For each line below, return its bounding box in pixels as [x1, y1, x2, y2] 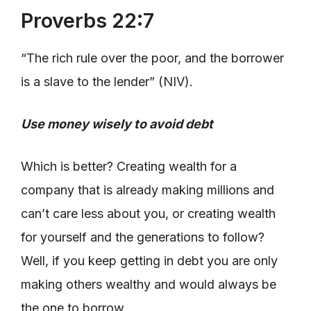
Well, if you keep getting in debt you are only [21, 253, 278, 268]
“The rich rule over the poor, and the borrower [21, 50, 284, 65]
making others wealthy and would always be [21, 276, 276, 292]
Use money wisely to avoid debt [21, 116, 213, 131]
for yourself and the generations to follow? [21, 229, 264, 244]
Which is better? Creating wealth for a [21, 158, 237, 174]
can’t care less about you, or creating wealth [21, 205, 276, 221]
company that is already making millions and [21, 182, 274, 197]
